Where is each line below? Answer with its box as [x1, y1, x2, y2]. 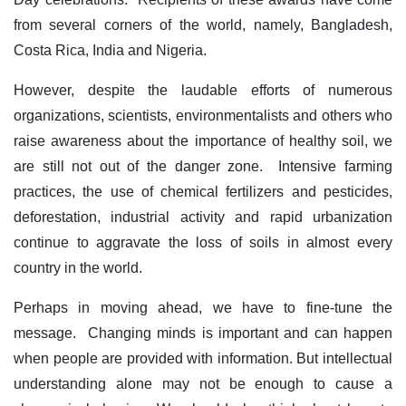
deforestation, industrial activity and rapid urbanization [14, 208, 392, 225]
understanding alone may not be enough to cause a [14, 375, 392, 391]
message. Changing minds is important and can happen [14, 324, 392, 341]
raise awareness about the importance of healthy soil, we [14, 132, 392, 149]
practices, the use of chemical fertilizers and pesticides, [14, 183, 392, 199]
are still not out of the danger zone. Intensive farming [14, 158, 392, 174]
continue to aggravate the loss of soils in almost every [14, 234, 392, 250]
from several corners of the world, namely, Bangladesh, [14, 16, 392, 33]
